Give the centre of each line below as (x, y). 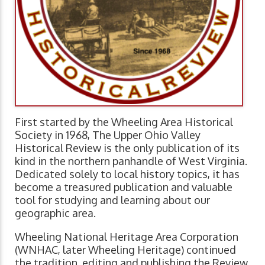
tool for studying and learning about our (112, 200)
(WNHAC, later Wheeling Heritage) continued (125, 250)
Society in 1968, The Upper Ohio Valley (108, 135)
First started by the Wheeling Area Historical (124, 122)
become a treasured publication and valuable (124, 187)
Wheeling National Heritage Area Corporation (127, 237)
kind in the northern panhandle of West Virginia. (131, 161)
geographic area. (55, 213)
